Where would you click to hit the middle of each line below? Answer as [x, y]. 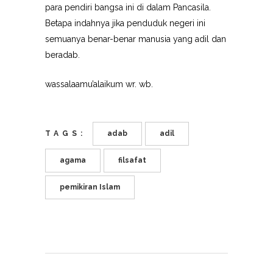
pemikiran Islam [90, 187]
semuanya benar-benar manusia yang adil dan [136, 39]
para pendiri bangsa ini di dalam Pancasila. [128, 7]
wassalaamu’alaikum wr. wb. [99, 84]
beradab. [62, 55]
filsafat [132, 160]
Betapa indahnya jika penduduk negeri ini [125, 23]
